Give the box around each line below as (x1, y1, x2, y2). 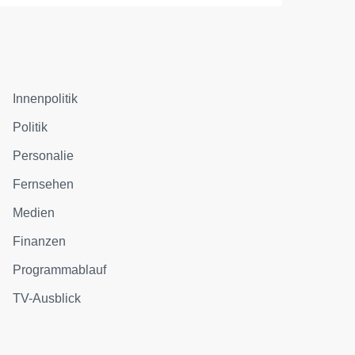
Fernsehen (13, 177, 74, 191)
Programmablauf (13, 263, 107, 277)
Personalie (13, 149, 74, 162)
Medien (13, 206, 55, 219)
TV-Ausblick (13, 292, 82, 305)
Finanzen (13, 235, 67, 248)
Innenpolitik (13, 92, 78, 105)
